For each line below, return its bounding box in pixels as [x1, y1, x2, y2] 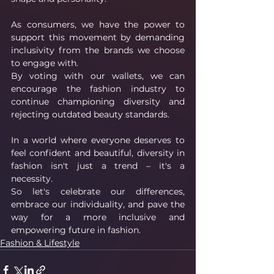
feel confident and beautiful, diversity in [11, 147, 185, 158]
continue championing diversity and [11, 95, 185, 107]
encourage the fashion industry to [11, 83, 185, 94]
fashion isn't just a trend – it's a [11, 160, 185, 171]
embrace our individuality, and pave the [11, 198, 185, 210]
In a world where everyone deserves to [11, 134, 185, 146]
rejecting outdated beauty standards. [11, 108, 169, 120]
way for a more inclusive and [11, 211, 185, 223]
